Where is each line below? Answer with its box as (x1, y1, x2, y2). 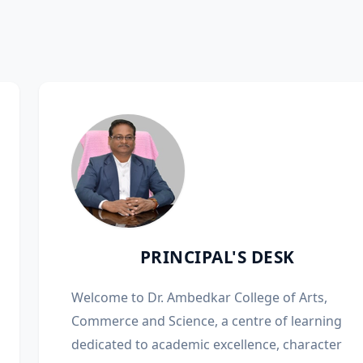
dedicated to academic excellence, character (71, 335, 342, 353)
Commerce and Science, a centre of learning (71, 312, 342, 330)
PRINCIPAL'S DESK (139, 246, 295, 268)
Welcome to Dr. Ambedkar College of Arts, (71, 288, 327, 306)
